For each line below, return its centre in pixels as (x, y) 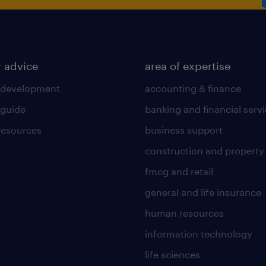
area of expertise (187, 66)
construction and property (204, 150)
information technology (198, 233)
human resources (184, 213)
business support (183, 129)
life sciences (172, 254)
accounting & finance (193, 88)
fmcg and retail (179, 171)
